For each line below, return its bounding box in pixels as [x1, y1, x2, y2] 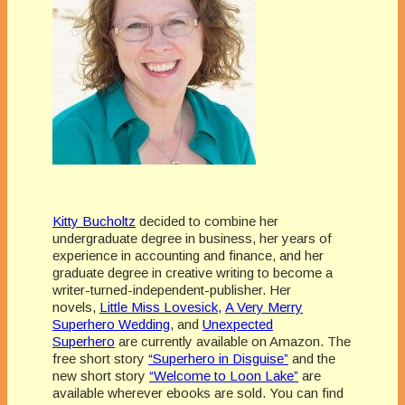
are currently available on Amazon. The [115, 334, 351, 350]
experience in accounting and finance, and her [52, 248, 324, 264]
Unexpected [202, 316, 273, 333]
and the [288, 351, 335, 367]
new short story [52, 368, 149, 384]
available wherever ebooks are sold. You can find [52, 385, 344, 401]
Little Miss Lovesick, [99, 299, 221, 316]
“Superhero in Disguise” [148, 351, 288, 367]
